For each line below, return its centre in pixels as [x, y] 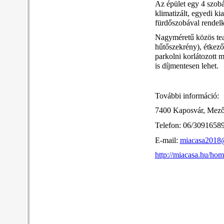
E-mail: [167, 140]
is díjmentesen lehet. [186, 66]
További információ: [187, 96]
